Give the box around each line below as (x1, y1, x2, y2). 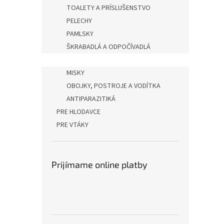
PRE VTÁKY (56, 120, 88, 130)
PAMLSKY (66, 29, 93, 39)
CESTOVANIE (66, 55, 104, 65)
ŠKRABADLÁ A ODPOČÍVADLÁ (66, 42, 150, 52)
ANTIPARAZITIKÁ (66, 94, 115, 104)
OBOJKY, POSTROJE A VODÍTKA (66, 81, 160, 91)
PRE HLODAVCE (56, 107, 100, 117)
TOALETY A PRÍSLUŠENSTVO (66, 3, 150, 13)
